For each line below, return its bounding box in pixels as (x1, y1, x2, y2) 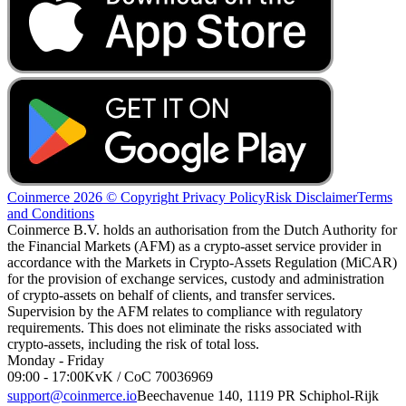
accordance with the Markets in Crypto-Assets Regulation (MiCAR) (7, 254, 397, 270)
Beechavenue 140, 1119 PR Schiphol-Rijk (137, 387, 388, 403)
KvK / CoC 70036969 (84, 368, 213, 384)
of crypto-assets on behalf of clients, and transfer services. (7, 286, 335, 303)
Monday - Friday (7, 352, 104, 368)
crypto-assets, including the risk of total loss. (7, 335, 259, 352)
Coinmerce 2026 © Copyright (7, 188, 182, 205)
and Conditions (7, 205, 94, 221)
